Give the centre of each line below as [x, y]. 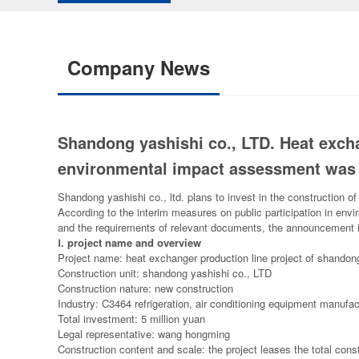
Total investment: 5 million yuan [131, 319]
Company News [139, 67]
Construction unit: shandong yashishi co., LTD [165, 273]
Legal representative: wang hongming [144, 334]
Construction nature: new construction [145, 288]
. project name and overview [131, 242]
